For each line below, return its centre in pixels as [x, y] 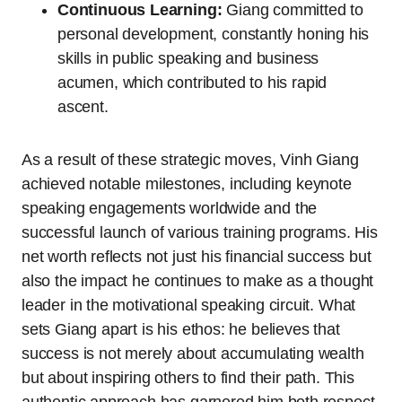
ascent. [83, 107]
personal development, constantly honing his [214, 34]
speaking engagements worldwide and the [170, 208]
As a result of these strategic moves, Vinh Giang [190, 160]
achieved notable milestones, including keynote [187, 184]
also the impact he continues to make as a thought [198, 281]
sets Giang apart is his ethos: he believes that [181, 329]
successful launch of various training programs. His [200, 232]
